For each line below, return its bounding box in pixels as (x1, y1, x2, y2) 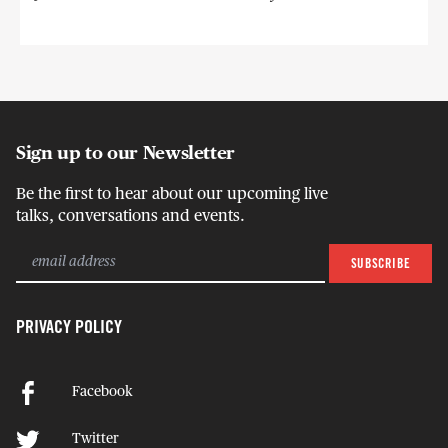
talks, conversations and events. (16, 208, 245, 225)
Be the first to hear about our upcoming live (16, 186, 328, 203)
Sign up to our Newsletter (16, 144, 235, 163)
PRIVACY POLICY (16, 319, 122, 336)
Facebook (72, 384, 133, 400)
